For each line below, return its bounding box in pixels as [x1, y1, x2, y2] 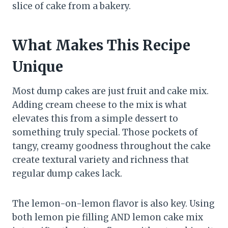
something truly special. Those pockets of [12, 126, 198, 138]
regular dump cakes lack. [12, 167, 122, 179]
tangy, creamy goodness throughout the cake [12, 140, 211, 152]
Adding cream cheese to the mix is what [12, 99, 187, 110]
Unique [12, 57, 63, 76]
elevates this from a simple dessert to [12, 112, 178, 124]
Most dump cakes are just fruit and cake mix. [12, 85, 209, 97]
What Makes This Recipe [12, 36, 190, 54]
